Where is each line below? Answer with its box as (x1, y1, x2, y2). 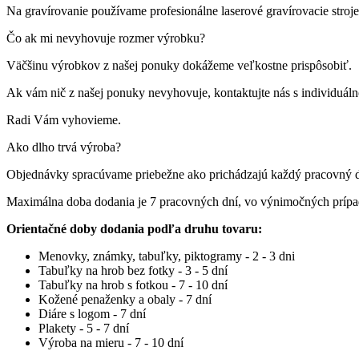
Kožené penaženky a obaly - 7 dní (38, 292, 212, 307)
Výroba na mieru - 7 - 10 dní (38, 336, 184, 350)
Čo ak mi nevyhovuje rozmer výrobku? (6, 31, 205, 46)
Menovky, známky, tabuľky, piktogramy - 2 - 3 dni (38, 249, 295, 264)
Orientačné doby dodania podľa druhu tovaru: (6, 222, 262, 236)
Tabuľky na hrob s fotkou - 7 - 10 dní (38, 278, 228, 292)
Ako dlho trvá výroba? (6, 140, 121, 155)
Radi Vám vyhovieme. (6, 113, 121, 127)
